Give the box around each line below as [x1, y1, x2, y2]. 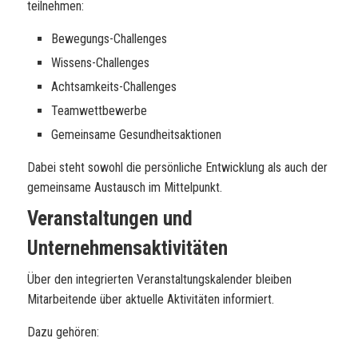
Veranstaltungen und [27, 207, 193, 230]
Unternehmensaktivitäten [27, 237, 228, 260]
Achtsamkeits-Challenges [51, 79, 177, 94]
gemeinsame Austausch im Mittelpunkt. [27, 180, 222, 195]
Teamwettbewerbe [51, 103, 147, 118]
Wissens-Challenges [51, 55, 149, 70]
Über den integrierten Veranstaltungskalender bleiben [27, 272, 292, 287]
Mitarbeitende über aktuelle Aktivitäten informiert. [27, 292, 274, 307]
